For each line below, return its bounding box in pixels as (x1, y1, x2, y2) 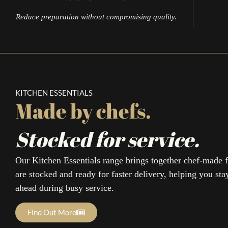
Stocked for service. (15, 126, 199, 154)
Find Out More (27, 207, 76, 217)
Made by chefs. (15, 97, 151, 125)
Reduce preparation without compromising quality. (16, 13, 177, 21)
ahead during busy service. (15, 183, 114, 193)
